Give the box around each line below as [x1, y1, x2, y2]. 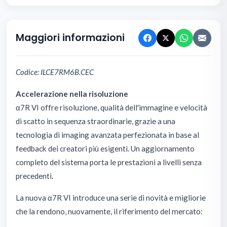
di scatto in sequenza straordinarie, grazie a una [16, 116, 175, 126]
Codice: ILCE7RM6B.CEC [16, 67, 94, 77]
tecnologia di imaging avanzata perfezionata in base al [16, 130, 199, 139]
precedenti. [16, 171, 53, 180]
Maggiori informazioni [16, 31, 125, 45]
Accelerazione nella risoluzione [16, 89, 128, 98]
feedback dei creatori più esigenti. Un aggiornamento [16, 143, 195, 153]
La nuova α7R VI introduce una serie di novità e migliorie [16, 193, 206, 202]
